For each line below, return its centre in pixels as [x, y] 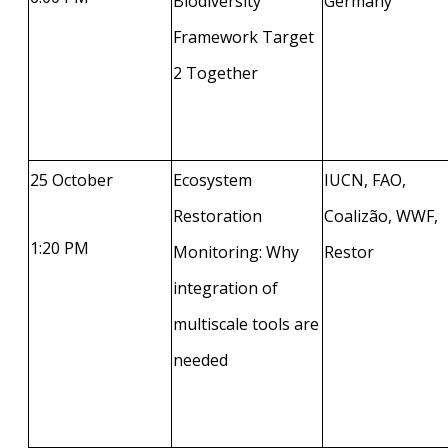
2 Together [215, 72]
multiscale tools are [246, 323]
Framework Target [243, 36]
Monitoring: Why [236, 251]
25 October [71, 179]
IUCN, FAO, [365, 179]
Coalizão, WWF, [381, 215]
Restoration [217, 215]
